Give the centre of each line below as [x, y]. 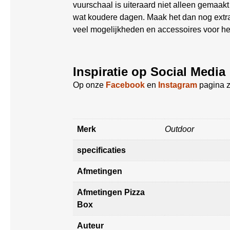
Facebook [125, 85]
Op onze [89, 85]
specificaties [101, 150]
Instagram [178, 85]
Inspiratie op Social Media [149, 72]
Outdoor [179, 129]
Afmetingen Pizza [111, 192]
